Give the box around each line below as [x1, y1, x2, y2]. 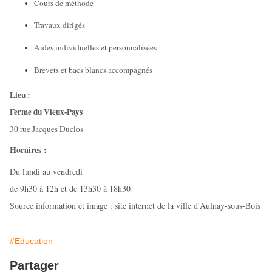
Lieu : [10, 88, 30, 101]
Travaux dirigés [34, 19, 85, 31]
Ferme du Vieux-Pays [10, 105, 83, 118]
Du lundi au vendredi [10, 166, 83, 178]
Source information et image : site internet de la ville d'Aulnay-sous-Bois [10, 200, 260, 212]
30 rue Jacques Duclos [10, 123, 83, 134]
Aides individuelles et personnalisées [34, 42, 157, 53]
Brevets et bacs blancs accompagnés [34, 64, 152, 75]
